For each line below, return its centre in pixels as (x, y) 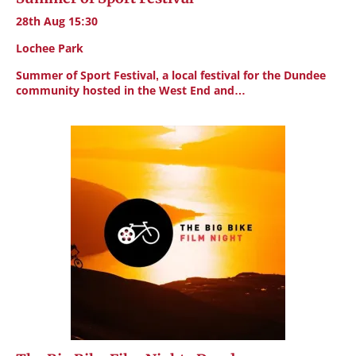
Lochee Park (50, 48)
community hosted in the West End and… (131, 90)
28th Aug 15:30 (57, 21)
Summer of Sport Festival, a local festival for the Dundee (171, 75)
